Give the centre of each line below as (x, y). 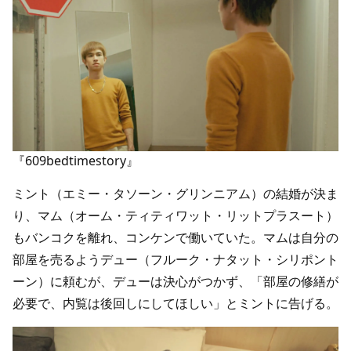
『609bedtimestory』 (76, 161)
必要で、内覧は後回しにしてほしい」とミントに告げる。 (175, 303)
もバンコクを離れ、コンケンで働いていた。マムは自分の (175, 237)
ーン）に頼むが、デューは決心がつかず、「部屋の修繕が (175, 281)
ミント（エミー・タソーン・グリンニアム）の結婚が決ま (175, 194)
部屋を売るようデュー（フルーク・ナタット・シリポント (175, 259)
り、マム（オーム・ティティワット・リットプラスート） (175, 215)
